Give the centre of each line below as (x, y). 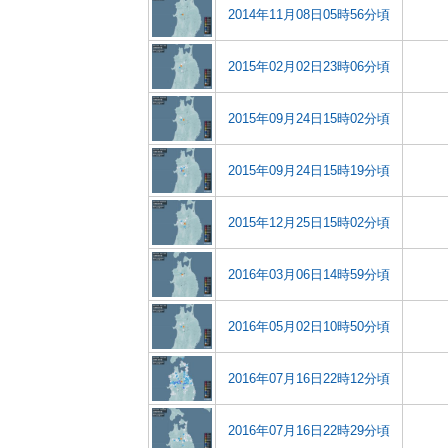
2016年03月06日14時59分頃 (309, 274)
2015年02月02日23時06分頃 (309, 66)
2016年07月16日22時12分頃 (309, 378)
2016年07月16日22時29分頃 (309, 430)
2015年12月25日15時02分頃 (309, 222)
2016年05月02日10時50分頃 (309, 326)
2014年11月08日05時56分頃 (309, 14)
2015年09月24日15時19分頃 (309, 170)
